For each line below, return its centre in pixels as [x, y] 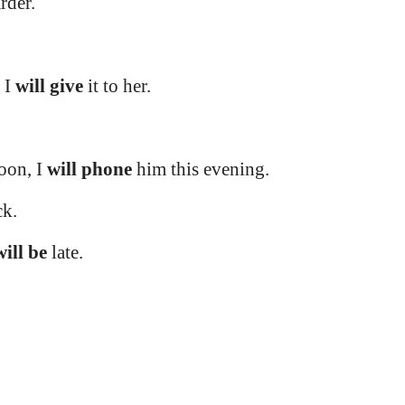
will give [49, 86]
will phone [89, 170]
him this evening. [201, 170]
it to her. [117, 86]
